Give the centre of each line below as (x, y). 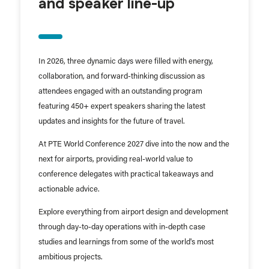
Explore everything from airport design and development (133, 212)
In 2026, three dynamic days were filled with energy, (125, 61)
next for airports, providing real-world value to (115, 159)
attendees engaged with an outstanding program (120, 91)
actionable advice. (69, 189)
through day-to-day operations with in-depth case (122, 227)
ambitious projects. (70, 257)
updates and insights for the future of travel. (111, 121)
